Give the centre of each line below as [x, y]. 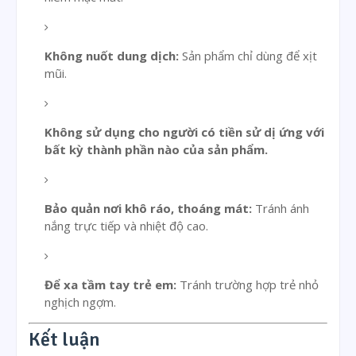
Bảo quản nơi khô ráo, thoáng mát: [148, 208]
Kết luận [64, 340]
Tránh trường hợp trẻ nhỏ [248, 284]
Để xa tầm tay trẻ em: [110, 284]
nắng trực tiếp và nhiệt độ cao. [126, 225]
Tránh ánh [281, 208]
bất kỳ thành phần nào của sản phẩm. [156, 149]
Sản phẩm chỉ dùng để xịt [248, 55]
